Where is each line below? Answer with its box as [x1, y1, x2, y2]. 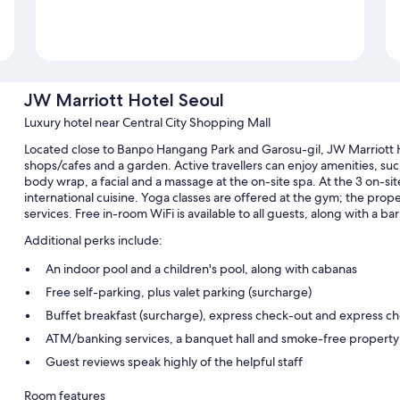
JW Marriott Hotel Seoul [23, 89, 224, 112]
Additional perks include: [23, 232, 162, 249]
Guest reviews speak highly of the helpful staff [45, 354, 303, 371]
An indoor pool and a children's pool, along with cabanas [45, 261, 357, 278]
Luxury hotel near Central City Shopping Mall [23, 114, 271, 131]
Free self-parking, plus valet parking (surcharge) [45, 284, 312, 301]
